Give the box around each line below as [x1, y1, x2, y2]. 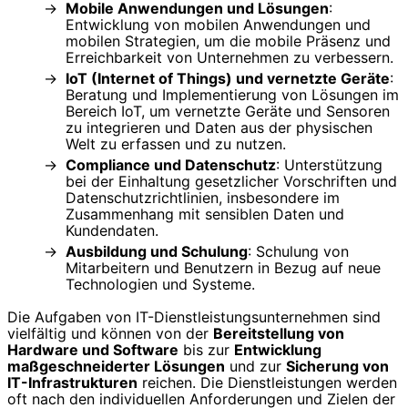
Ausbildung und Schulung [66, 242, 248, 261]
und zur [225, 357, 286, 376]
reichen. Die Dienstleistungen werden [138, 373, 397, 393]
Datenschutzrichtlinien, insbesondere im [66, 189, 340, 208]
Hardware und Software [7, 341, 178, 360]
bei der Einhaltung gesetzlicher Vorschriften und [66, 172, 397, 191]
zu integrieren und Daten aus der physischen [66, 118, 372, 138]
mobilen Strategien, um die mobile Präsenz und [66, 32, 391, 51]
